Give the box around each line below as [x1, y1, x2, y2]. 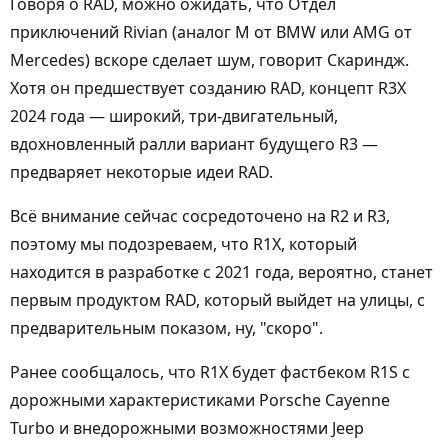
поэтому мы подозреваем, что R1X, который [10, 233, 357, 255]
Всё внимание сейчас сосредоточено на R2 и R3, [10, 205, 390, 227]
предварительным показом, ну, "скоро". [10, 317, 323, 339]
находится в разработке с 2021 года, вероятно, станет [10, 261, 433, 283]
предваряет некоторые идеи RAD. [10, 161, 273, 183]
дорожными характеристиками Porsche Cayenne [10, 389, 390, 411]
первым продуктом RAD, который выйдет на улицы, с [10, 289, 425, 311]
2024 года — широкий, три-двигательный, [10, 105, 338, 127]
